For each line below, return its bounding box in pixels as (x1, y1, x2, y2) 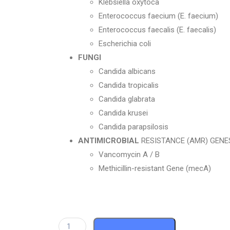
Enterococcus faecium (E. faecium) (99, 11, 218, 21)
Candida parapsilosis (99, 122, 168, 131)
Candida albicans (99, 67, 156, 76)
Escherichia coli (99, 39, 151, 48)
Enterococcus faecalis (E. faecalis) (99, 25, 216, 34)
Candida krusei (99, 108, 148, 118)
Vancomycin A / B (99, 150, 160, 159)
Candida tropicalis (99, 81, 159, 90)
